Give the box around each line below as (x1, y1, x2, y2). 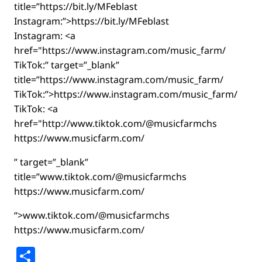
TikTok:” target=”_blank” (14, 58, 119, 71)
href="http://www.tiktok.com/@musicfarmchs (14, 117, 217, 130)
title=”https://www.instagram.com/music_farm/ (14, 73, 223, 86)
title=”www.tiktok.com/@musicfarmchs (14, 170, 187, 183)
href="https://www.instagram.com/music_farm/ (14, 44, 226, 57)
